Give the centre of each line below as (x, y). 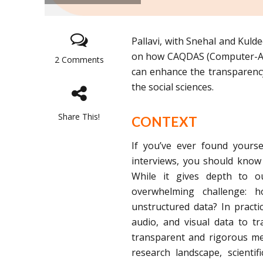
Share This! (79, 117)
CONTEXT (165, 122)
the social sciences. (173, 87)
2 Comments (79, 60)
